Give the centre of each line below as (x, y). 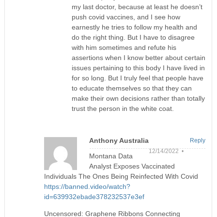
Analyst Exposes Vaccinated (132, 166)
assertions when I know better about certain (138, 57)
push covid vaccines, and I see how (126, 17)
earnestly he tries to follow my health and (134, 27)
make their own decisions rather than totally (138, 98)
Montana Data (111, 156)
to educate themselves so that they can (132, 88)
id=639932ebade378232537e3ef (94, 196)
